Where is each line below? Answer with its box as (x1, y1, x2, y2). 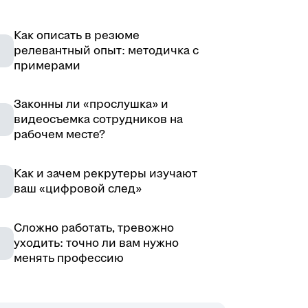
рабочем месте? (14, 128, 105, 141)
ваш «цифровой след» (14, 182, 142, 195)
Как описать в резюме (14, 29, 140, 42)
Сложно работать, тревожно (14, 221, 174, 234)
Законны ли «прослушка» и (14, 98, 168, 111)
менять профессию (14, 252, 124, 265)
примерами (14, 59, 80, 72)
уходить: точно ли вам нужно (14, 236, 179, 250)
